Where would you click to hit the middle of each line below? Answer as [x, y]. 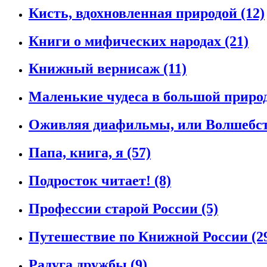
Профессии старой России [115, 209]
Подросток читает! [91, 181]
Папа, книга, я [78, 153]
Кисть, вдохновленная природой [135, 13]
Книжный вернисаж [96, 69]
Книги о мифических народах [127, 41]
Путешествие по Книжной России [140, 236]
